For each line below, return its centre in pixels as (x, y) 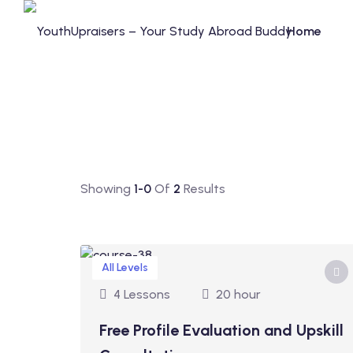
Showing (107, 189)
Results (203, 189)
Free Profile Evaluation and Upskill (221, 330)
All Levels (125, 268)
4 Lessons (142, 294)
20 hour (238, 294)
